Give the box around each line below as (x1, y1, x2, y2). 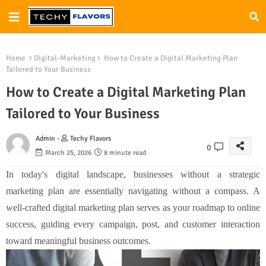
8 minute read (104, 148, 146, 158)
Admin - (36, 134, 61, 144)
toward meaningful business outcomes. (6, 236, 151, 246)
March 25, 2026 (45, 148, 91, 158)
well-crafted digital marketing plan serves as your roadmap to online (6, 202, 260, 213)
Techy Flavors (70, 134, 111, 144)
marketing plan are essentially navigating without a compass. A (6, 186, 260, 197)
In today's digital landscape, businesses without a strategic (6, 169, 260, 180)
